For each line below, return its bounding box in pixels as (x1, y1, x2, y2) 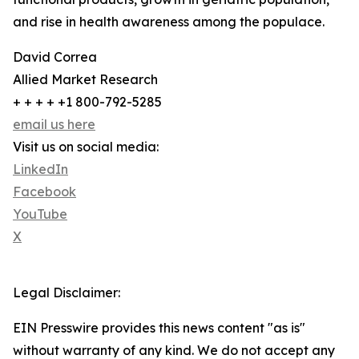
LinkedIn (13, 161, 68, 178)
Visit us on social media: (13, 139, 159, 155)
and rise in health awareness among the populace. (13, 14, 325, 30)
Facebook (13, 184, 76, 200)
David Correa (13, 49, 97, 66)
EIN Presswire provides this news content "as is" (13, 320, 305, 337)
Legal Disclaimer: (13, 284, 120, 301)
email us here (13, 116, 95, 133)
